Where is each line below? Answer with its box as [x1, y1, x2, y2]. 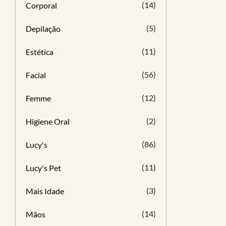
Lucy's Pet [26, 163, 61, 173]
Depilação [26, 24, 61, 33]
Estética [26, 47, 53, 56]
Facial [26, 70, 46, 80]
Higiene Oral [26, 117, 70, 126]
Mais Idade [26, 186, 64, 196]
